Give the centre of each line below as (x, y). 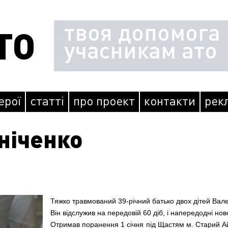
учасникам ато (141, 49)
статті (47, 101)
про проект (104, 101)
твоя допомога (142, 32)
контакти (170, 101)
